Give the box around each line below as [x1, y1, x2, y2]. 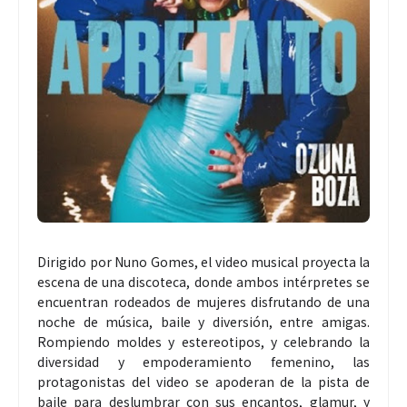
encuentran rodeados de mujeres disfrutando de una [37, 293, 370, 312]
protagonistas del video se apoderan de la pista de [37, 372, 370, 392]
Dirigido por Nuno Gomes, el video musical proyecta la [37, 253, 370, 272]
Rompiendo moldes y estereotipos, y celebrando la [37, 333, 370, 352]
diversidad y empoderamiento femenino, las [37, 352, 370, 372]
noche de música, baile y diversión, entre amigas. [37, 313, 370, 332]
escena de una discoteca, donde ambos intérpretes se [37, 273, 370, 292]
